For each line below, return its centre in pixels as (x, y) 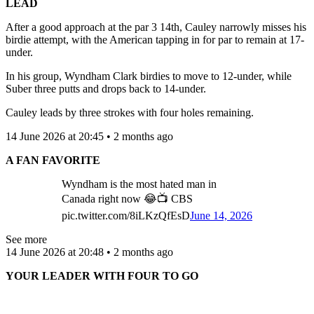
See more (26, 239)
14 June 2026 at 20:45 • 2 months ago (89, 136)
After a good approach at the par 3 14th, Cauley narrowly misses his (156, 27)
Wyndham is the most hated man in (139, 184)
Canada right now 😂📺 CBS (127, 198)
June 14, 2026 (221, 215)
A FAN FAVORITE (53, 160)
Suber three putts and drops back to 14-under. (106, 88)
